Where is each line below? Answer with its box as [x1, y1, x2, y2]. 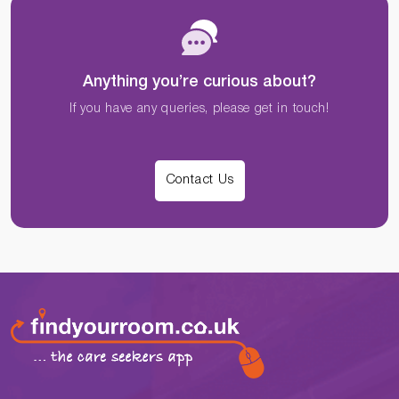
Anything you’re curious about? [83, 74, 316, 89]
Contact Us [165, 174, 234, 187]
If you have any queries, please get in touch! [69, 102, 330, 115]
